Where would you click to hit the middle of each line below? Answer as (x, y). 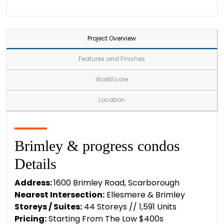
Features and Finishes (112, 59)
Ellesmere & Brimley (145, 195)
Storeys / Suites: (48, 207)
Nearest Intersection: (59, 195)
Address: (34, 183)
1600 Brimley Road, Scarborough (116, 183)
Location (112, 100)
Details (35, 164)
